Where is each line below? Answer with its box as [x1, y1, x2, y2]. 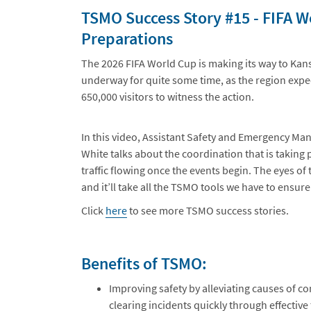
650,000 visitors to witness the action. [81, 89, 254, 103]
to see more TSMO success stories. [127, 203, 289, 217]
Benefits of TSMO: [81, 252, 207, 274]
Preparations [81, 27, 173, 49]
